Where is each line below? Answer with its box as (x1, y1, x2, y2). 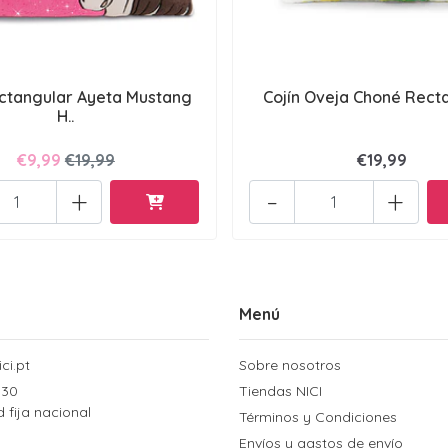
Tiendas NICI (239, 381, 322, 400)
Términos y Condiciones (239, 407, 397, 426)
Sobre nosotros (239, 355, 341, 374)
